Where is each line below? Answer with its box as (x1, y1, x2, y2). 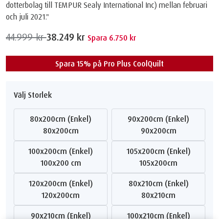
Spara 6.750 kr (88, 32, 136, 43)
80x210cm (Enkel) (132, 178, 189, 188)
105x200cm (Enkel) (129, 146, 191, 156)
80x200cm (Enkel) (34, 113, 91, 124)
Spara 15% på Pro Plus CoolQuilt (55, 58, 164, 68)
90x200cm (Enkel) (132, 113, 189, 124)
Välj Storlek (14, 89, 52, 100)
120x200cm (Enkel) (31, 178, 93, 188)
